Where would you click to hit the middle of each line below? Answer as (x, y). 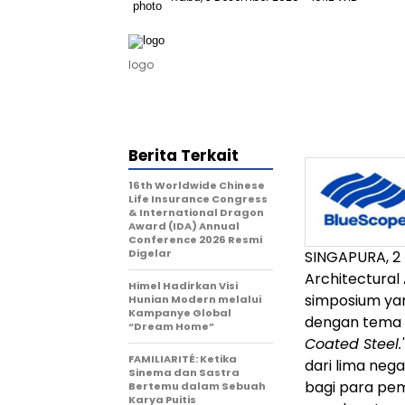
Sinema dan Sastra (184, 372)
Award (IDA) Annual (184, 226)
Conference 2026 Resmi (195, 240)
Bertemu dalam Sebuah (197, 386)
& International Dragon (196, 212)
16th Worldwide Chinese (197, 185)
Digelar (150, 253)
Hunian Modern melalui (195, 299)
